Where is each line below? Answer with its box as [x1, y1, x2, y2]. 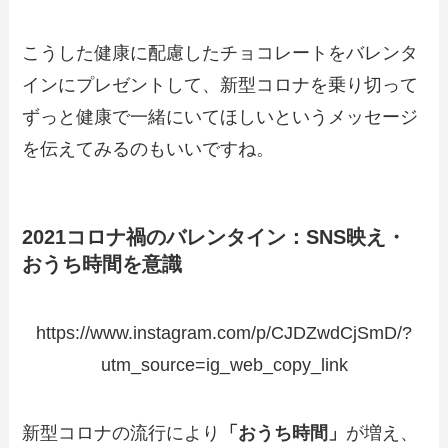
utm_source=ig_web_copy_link [100, 355, 348, 376]
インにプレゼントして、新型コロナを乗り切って [22, 74, 419, 95]
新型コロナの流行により [22, 423, 221, 444]
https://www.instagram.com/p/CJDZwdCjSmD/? [36, 323, 412, 344]
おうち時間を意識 [22, 252, 183, 275]
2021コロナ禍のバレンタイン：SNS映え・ [22, 225, 407, 248]
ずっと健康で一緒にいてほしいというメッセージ [22, 106, 419, 127]
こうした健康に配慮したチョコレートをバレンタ [22, 42, 419, 63]
